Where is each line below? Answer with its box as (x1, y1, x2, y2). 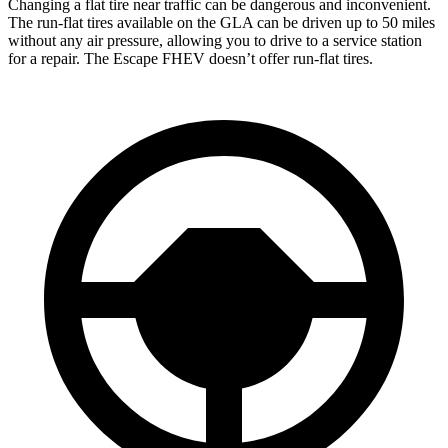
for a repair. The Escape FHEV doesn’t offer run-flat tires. (8, 49, 373, 67)
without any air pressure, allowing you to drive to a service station (8, 31, 422, 49)
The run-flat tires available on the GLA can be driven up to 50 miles (8, 13, 435, 31)
